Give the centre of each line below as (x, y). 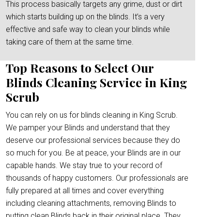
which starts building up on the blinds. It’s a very (85, 17)
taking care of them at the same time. (70, 42)
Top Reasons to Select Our (80, 68)
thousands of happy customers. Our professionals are (97, 178)
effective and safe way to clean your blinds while (88, 29)
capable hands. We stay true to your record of (84, 165)
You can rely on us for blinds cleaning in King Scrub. (92, 115)
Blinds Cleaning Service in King (96, 82)
